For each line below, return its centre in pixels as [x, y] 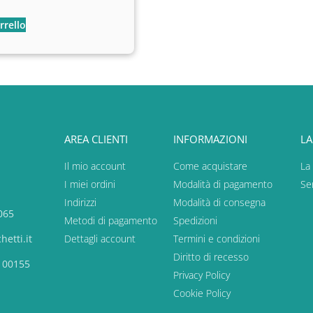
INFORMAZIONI [210, 139]
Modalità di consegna [219, 203]
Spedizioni [195, 221]
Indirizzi [80, 203]
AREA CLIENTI [96, 139]
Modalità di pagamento [223, 184]
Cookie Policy [202, 293]
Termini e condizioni [217, 239]
